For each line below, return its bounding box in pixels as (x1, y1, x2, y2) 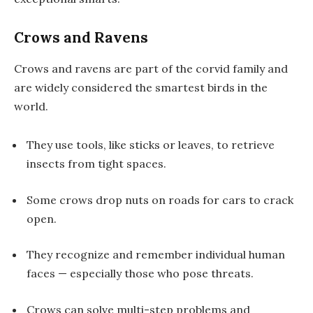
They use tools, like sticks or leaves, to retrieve (27, 138, 275, 152)
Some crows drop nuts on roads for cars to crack (27, 192, 293, 207)
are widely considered (14, 80, 135, 94)
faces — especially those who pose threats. (27, 266, 254, 281)
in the (235, 80, 268, 94)
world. (14, 99, 48, 113)
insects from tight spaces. (27, 156, 166, 171)
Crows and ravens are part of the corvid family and (14, 61, 288, 75)
